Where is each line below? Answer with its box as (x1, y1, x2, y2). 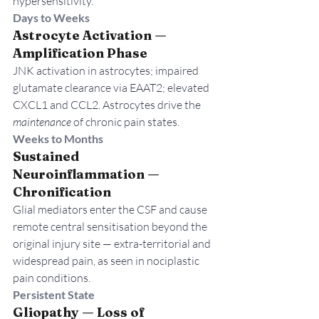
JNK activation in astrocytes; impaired (13, 63, 201, 78)
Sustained (13, 148, 82, 165)
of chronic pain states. (71, 115, 179, 130)
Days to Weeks (13, 11, 90, 25)
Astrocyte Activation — (13, 27, 169, 44)
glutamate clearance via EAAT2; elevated (13, 80, 211, 95)
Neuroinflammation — (13, 166, 162, 183)
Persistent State (13, 288, 95, 302)
